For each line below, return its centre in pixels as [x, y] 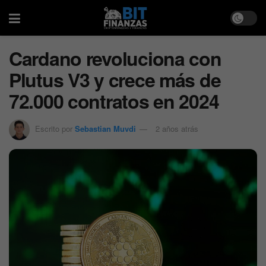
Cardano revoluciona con [115, 58]
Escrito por [54, 128]
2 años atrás [177, 128]
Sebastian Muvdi [105, 128]
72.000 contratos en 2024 [114, 101]
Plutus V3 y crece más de [115, 80]
